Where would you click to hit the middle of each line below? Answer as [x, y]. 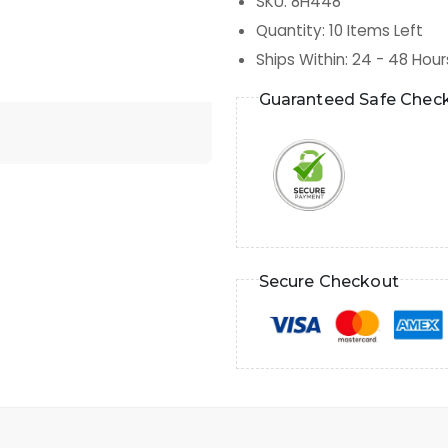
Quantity [289, 31]
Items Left [383, 31]
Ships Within [300, 60]
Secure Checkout [328, 281]
